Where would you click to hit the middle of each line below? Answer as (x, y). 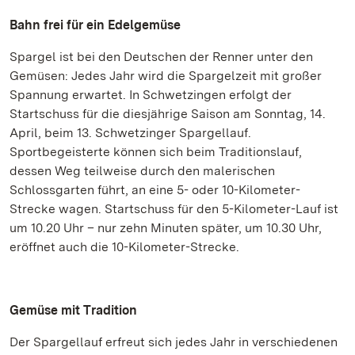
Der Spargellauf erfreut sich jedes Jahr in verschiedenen (174, 342)
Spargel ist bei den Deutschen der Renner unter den (161, 57)
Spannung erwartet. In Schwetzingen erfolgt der (151, 95)
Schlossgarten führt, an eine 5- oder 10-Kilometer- (155, 190)
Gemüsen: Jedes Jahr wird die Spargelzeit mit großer (166, 76)
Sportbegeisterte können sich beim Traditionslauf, (156, 152)
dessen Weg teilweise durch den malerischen (142, 171)
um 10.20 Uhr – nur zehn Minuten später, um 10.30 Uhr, (166, 228)
